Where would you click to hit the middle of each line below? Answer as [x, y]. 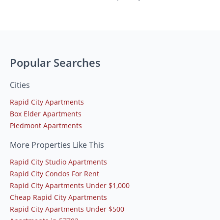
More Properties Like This [57, 145]
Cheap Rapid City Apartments [58, 197]
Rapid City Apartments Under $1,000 [70, 186]
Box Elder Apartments [46, 114]
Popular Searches [55, 63]
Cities [20, 85]
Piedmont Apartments [46, 126]
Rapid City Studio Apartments [58, 162]
